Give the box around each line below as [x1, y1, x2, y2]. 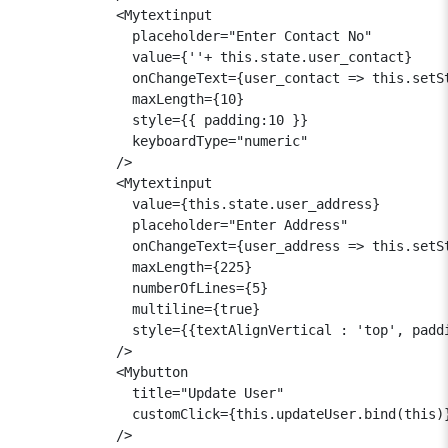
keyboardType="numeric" [20, 132, 308, 149]
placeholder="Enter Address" [20, 216, 348, 233]
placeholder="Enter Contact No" [20, 27, 372, 44]
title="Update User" [20, 384, 284, 401]
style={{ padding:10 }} [20, 111, 308, 128]
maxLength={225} [20, 258, 252, 275]
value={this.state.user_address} [20, 195, 380, 212]
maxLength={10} [20, 90, 244, 107]
